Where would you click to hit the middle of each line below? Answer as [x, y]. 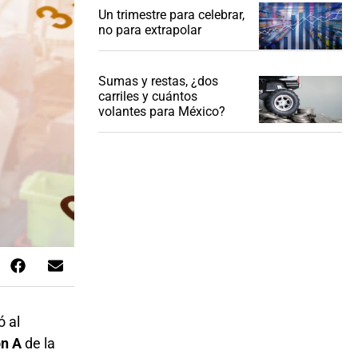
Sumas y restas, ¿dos [158, 82]
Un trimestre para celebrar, [171, 15]
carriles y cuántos [147, 97]
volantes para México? [161, 112]
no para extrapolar [149, 30]
